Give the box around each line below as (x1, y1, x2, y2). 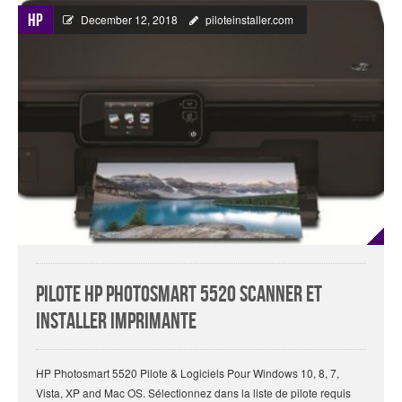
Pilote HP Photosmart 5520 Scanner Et (36, 281, 322, 308)
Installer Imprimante (36, 308, 197, 335)
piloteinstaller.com (205, 12, 293, 28)
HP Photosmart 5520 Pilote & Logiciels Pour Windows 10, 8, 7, (36, 364, 339, 380)
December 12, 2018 (81, 12, 178, 28)
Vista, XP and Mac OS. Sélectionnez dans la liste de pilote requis (36, 384, 351, 400)
